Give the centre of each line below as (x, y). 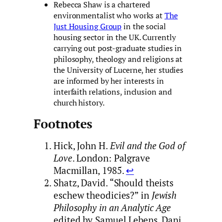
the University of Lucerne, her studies (119, 70)
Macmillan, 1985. (90, 171)
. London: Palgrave (111, 158)
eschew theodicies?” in (103, 195)
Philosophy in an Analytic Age (112, 208)
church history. (79, 102)
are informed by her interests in (109, 81)
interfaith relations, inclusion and (113, 91)
